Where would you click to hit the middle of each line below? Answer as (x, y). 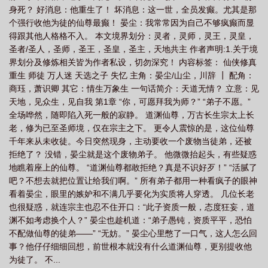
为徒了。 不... (35, 260)
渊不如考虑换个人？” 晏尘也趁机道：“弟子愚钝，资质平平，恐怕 (130, 220)
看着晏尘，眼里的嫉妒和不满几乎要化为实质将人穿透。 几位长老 (132, 194)
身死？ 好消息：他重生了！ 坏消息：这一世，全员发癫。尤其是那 (133, 10)
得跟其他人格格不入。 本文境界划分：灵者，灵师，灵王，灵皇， (132, 36)
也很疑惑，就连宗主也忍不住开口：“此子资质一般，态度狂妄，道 (132, 207)
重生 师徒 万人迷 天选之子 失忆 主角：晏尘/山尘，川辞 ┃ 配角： (132, 75)
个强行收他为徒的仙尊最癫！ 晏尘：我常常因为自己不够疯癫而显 (132, 23)
